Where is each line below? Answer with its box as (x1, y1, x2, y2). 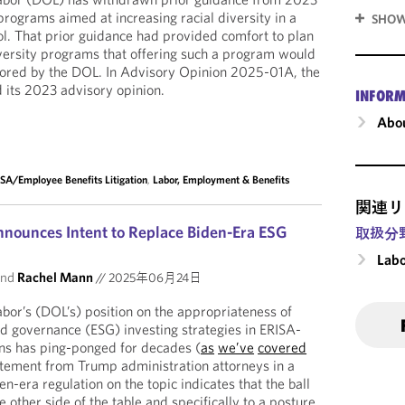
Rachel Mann (17, 268, 94, 286)
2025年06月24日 (106, 269, 202, 286)
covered (258, 338, 307, 356)
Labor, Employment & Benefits (153, 173, 290, 186)
